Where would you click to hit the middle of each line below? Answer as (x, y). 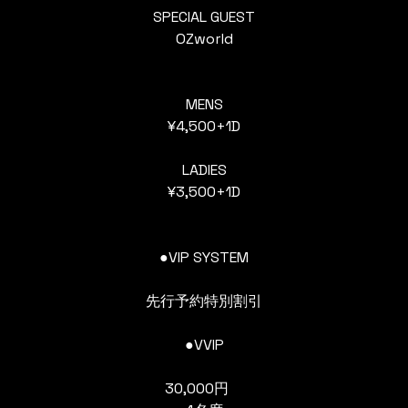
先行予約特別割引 (204, 301)
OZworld (204, 39)
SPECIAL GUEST (204, 17)
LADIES (204, 170)
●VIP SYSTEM (204, 257)
